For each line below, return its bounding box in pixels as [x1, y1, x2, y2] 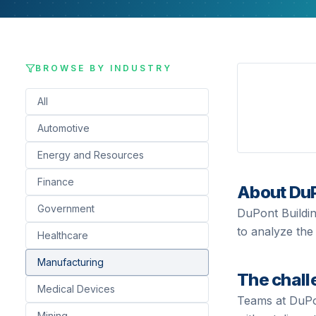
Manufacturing [37, 256, 104, 268]
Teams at [237, 293, 289, 308]
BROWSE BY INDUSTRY [35, 63, 172, 73]
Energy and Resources [37, 149, 144, 161]
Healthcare [37, 229, 88, 241]
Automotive [37, 122, 90, 134]
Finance [37, 176, 74, 188]
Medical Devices [37, 283, 115, 295]
